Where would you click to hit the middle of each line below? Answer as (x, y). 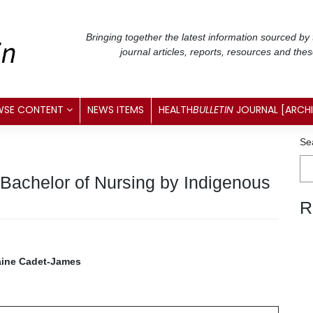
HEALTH (176, 109)
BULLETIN (213, 109)
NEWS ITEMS (116, 109)
